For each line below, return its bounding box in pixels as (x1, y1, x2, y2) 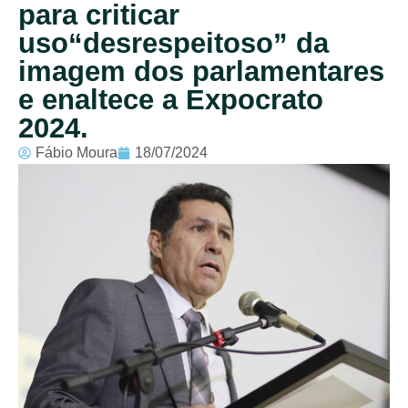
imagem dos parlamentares (18, 55, 384, 87)
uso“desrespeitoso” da (18, 26, 329, 59)
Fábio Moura (36, 144, 117, 160)
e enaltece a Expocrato (18, 83, 323, 116)
